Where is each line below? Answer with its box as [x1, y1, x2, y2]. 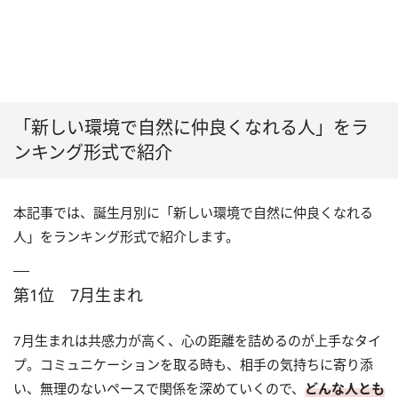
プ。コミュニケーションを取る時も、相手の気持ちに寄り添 [13, 354, 373, 373]
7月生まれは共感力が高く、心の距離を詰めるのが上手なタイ [13, 330, 381, 349]
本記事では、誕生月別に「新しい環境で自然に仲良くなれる [13, 203, 373, 221]
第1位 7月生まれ [13, 283, 143, 306]
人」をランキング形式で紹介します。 [13, 227, 239, 245]
